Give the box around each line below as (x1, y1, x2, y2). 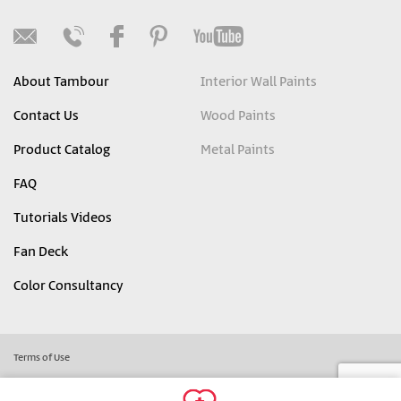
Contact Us (13, 107, 79, 126)
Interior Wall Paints (200, 73, 317, 92)
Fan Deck (13, 243, 68, 262)
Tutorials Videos (13, 209, 112, 228)
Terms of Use (13, 351, 70, 366)
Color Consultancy (13, 277, 123, 296)
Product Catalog (13, 141, 110, 160)
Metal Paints (200, 141, 275, 160)
